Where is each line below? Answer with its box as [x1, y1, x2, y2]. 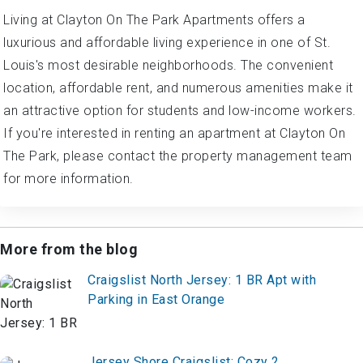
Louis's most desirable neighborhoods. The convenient [3, 58, 333, 74]
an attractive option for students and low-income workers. [3, 103, 357, 119]
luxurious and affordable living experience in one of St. [3, 35, 331, 51]
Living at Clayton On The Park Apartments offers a [3, 12, 305, 28]
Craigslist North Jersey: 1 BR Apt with [88, 272, 316, 288]
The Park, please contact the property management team [3, 148, 352, 164]
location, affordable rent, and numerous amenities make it [3, 80, 353, 96]
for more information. [3, 171, 134, 187]
